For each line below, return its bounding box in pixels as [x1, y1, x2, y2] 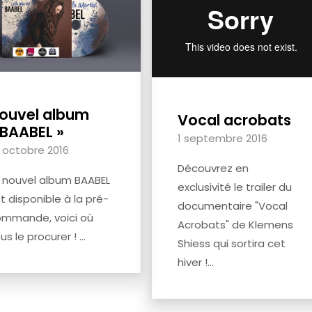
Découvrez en [178, 160, 249, 175]
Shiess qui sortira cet [178, 235, 286, 251]
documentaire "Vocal [178, 198, 288, 213]
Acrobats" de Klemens [178, 217, 293, 232]
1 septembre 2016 [178, 130, 267, 146]
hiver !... [178, 254, 214, 270]
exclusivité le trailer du [178, 179, 292, 194]
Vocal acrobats [178, 109, 291, 130]
